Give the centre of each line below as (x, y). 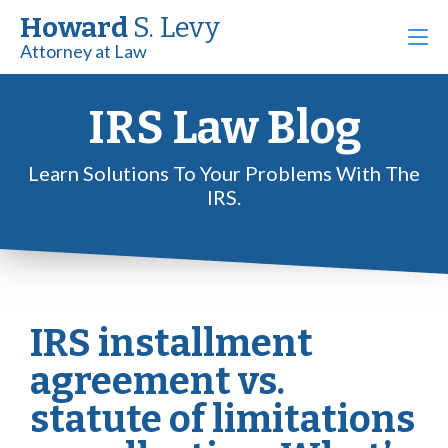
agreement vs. (157, 381)
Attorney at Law (83, 51)
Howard (76, 27)
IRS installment (171, 343)
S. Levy (176, 27)
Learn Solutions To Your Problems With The (224, 173)
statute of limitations (222, 419)
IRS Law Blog (224, 128)
